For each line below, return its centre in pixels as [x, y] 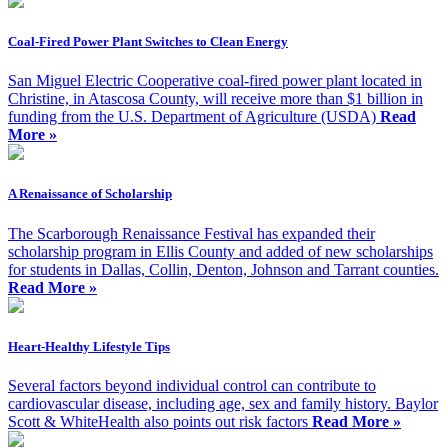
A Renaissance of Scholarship [90, 194]
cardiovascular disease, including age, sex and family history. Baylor [223, 403]
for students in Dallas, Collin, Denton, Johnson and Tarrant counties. [223, 269]
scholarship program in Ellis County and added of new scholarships [220, 251]
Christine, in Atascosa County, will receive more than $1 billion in [215, 99]
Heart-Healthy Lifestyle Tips [89, 346]
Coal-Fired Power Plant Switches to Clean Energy [148, 42]
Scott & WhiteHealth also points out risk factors [160, 421]
